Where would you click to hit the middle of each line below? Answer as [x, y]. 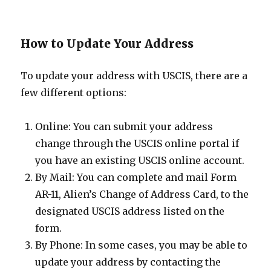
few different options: [74, 93]
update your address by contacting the [128, 262]
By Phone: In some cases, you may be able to [142, 245]
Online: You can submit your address [124, 126]
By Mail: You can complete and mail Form [136, 177]
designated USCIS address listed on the [130, 211]
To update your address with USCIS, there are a [134, 76]
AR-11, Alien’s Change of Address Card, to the [142, 194]
